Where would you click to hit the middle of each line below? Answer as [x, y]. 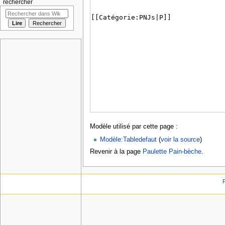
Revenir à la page [116, 151]
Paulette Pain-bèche [172, 151]
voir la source [181, 139]
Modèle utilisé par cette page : [134, 127]
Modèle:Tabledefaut [129, 139]
